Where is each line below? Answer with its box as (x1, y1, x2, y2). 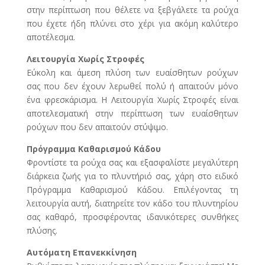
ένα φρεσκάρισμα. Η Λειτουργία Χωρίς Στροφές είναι (26, 94, 239, 106)
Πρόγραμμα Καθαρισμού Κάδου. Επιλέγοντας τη (26, 184, 239, 196)
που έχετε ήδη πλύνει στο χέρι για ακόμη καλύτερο (26, 18, 239, 30)
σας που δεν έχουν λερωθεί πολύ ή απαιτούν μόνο (26, 80, 239, 92)
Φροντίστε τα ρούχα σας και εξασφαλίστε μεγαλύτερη (26, 157, 239, 169)
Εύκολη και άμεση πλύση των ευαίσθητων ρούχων (26, 67, 239, 79)
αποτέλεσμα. (26, 31, 75, 43)
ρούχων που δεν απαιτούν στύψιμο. (26, 121, 168, 133)
